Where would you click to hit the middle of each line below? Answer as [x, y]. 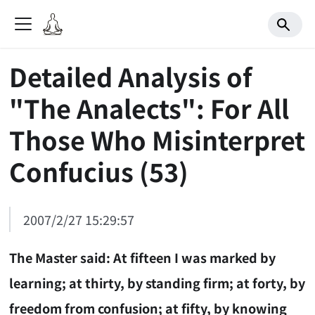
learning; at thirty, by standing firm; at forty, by [157, 282]
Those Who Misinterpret [157, 139]
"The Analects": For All [149, 107]
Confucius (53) [99, 171]
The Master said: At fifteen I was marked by [143, 257]
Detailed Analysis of [131, 76]
